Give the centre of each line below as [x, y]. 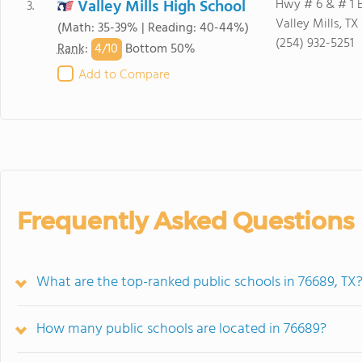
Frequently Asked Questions [185, 221]
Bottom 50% [158, 50]
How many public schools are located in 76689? [181, 329]
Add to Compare [124, 75]
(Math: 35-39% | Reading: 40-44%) [153, 28]
